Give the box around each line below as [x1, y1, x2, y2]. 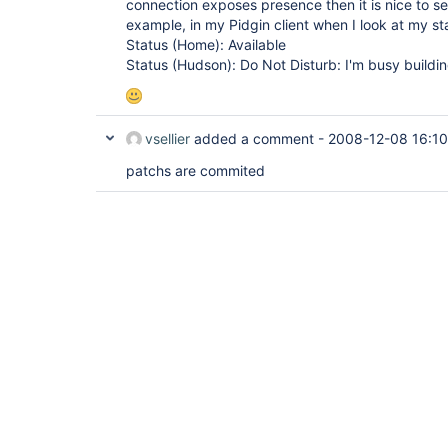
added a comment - [190, 130, 328, 147]
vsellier [145, 130, 190, 147]
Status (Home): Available [126, 36, 286, 53]
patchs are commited [126, 162, 265, 179]
